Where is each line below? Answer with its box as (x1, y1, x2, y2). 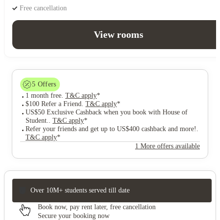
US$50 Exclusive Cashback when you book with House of (26, 108, 188, 116)
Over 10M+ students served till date (30, 187, 130, 194)
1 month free (26, 91, 61, 99)
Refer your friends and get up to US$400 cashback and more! (26, 125, 196, 133)
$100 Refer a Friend (26, 100, 82, 108)
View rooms (93, 28, 143, 40)
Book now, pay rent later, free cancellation (38, 203, 156, 211)
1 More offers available (135, 142, 200, 150)
